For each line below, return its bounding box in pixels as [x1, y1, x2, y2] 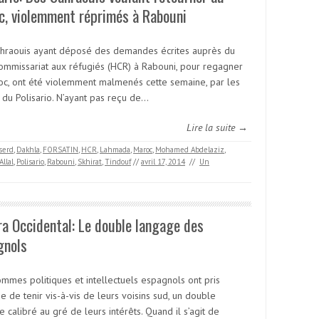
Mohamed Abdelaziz [155, 145, 224, 155]
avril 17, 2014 [141, 157, 185, 167]
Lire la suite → [187, 121, 248, 134]
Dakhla [16, 145, 40, 155]
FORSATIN [43, 145, 78, 155]
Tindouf [105, 157, 131, 167]
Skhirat [78, 157, 102, 167]
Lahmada [100, 145, 130, 155]
